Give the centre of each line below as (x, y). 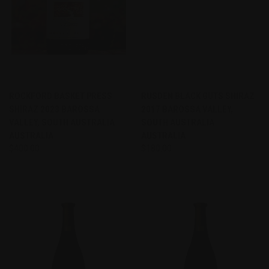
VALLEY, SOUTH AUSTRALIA (62, 122)
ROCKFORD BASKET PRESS (61, 96)
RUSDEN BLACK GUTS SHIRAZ (198, 96)
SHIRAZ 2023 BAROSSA (54, 109)
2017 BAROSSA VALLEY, (187, 109)
